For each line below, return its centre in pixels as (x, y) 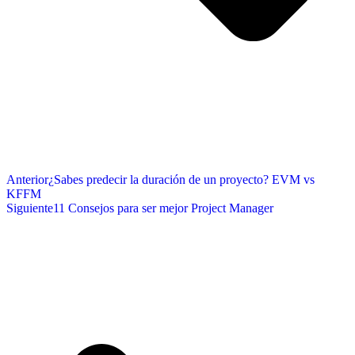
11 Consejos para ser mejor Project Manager (163, 208)
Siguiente (30, 208)
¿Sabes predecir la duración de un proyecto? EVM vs (181, 179)
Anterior (27, 179)
